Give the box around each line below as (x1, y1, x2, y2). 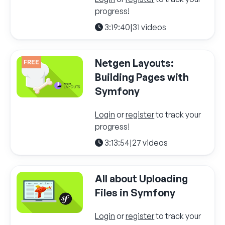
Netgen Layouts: (95, 56, 174, 69)
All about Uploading (95, 172, 188, 185)
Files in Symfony (95, 186, 176, 199)
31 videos (133, 22, 167, 32)
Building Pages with (95, 70, 189, 83)
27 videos (132, 137, 168, 148)
